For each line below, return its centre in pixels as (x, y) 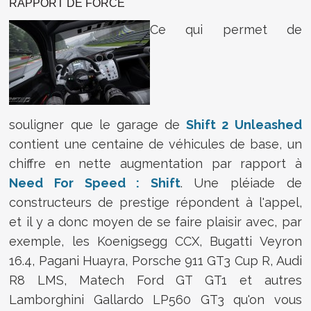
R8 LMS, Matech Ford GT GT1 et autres (155, 280)
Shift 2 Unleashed (244, 124)
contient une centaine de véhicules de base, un (155, 144)
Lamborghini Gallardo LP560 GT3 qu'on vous (155, 299)
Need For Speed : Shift (95, 183)
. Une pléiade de (241, 183)
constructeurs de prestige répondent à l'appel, (155, 202)
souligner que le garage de (98, 124)
